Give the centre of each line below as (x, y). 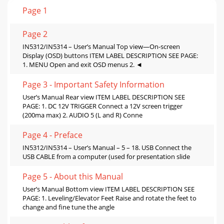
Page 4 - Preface (52, 135)
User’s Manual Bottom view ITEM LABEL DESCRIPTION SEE (108, 189)
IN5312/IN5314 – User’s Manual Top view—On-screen (101, 47)
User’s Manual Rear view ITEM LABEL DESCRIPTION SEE (104, 97)
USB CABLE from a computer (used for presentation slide (106, 157)
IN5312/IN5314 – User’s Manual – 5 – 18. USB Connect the (107, 148)
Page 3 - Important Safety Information (93, 85)
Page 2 (35, 34)
